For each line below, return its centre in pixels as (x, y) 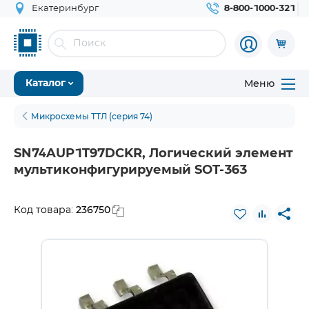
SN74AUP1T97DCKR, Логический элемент (153, 154)
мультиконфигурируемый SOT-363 (130, 170)
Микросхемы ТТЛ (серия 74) (92, 116)
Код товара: (45, 210)
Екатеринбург (65, 9)
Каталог (46, 83)
